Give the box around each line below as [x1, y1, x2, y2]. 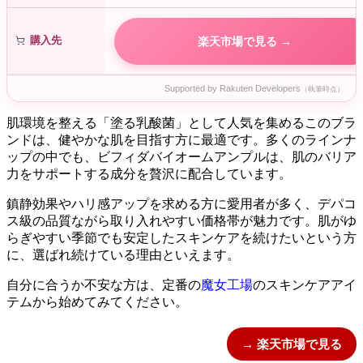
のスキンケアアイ [253, 278, 357, 293]
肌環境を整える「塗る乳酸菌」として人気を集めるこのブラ [6, 116, 357, 130]
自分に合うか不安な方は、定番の [6, 278, 201, 293]
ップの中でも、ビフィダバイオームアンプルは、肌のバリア [6, 150, 357, 164]
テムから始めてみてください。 [6, 295, 188, 310]
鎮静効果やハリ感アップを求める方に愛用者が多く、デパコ [6, 197, 357, 211]
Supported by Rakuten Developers [164, 83, 301, 94]
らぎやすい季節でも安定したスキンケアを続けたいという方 [6, 231, 357, 246]
